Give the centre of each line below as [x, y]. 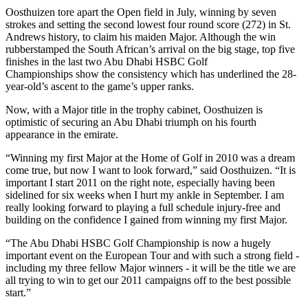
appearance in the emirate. [62, 134]
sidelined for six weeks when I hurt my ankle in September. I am [145, 195]
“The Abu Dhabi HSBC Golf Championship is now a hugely [138, 243]
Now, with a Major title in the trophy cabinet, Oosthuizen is [134, 109]
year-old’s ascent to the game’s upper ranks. [100, 86]
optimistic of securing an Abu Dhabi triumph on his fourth [131, 122]
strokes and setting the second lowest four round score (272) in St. [148, 24]
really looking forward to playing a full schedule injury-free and [143, 207]
